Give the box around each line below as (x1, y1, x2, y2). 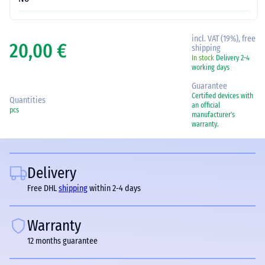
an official (192, 101, 220, 109)
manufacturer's (192, 111, 235, 119)
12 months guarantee (27, 236, 98, 246)
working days (192, 63, 230, 72)
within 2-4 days (88, 183, 141, 193)
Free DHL (27, 183, 59, 193)
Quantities (9, 95, 46, 105)
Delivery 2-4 (214, 54, 250, 62)
